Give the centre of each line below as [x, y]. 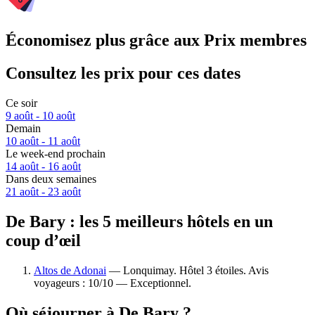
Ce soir [21, 103]
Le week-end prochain [56, 154]
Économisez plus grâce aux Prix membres [156, 40]
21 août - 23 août [43, 192]
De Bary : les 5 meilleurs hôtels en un [139, 221]
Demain [23, 129]
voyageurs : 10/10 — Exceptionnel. [112, 283]
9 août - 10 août [40, 116]
